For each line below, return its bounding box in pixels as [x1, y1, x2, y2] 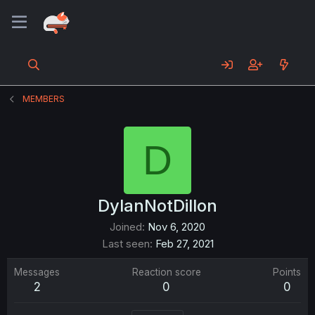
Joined [110, 220, 142, 233]
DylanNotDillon [98, 195, 217, 216]
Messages [14, 266, 60, 278]
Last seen [101, 237, 150, 250]
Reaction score [131, 266, 201, 278]
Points [273, 266, 301, 278]
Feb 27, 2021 [155, 237, 214, 250]
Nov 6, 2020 [148, 220, 205, 233]
